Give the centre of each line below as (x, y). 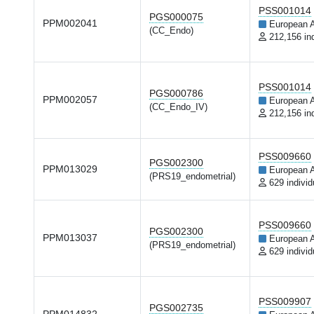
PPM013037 (70, 238)
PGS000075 (176, 17)
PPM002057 (70, 100)
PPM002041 (70, 23)
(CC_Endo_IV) (178, 107)
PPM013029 (70, 169)
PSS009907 (285, 301)
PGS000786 (176, 93)
